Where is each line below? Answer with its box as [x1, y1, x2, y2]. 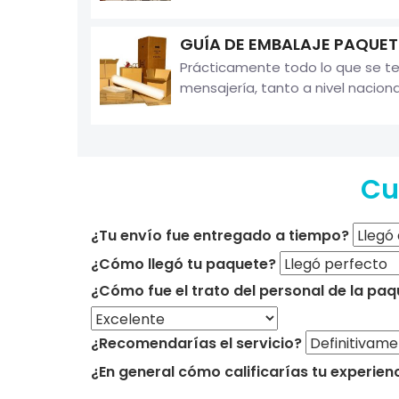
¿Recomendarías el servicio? [91, 333, 302, 354]
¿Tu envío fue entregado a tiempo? [91, 225, 349, 247]
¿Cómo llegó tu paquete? [91, 254, 276, 275]
